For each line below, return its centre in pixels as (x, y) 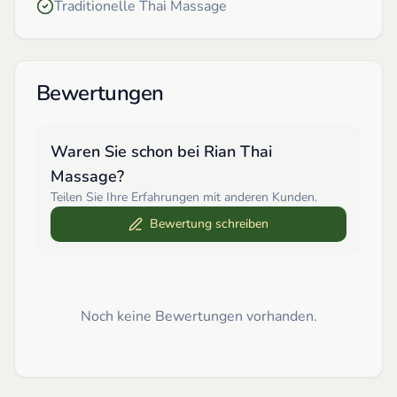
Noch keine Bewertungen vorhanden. (198, 316)
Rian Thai (238, 151)
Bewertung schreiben (209, 223)
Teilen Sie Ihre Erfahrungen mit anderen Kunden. (184, 197)
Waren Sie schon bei (127, 151)
